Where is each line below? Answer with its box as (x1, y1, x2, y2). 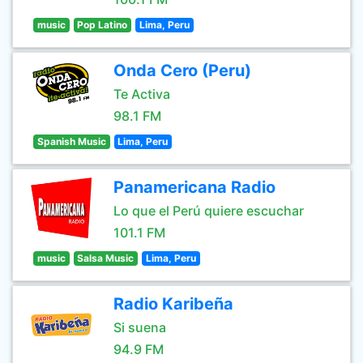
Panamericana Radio (113, 177, 275, 197)
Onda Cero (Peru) (113, 61, 251, 80)
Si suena (113, 319, 166, 335)
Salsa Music (77, 252, 135, 264)
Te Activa (113, 86, 170, 102)
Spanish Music (36, 135, 106, 147)
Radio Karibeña (113, 294, 233, 314)
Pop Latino (77, 19, 128, 31)
